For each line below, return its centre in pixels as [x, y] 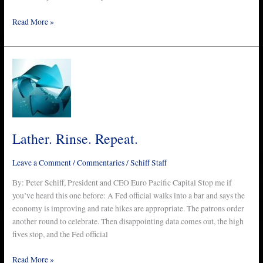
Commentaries [101, 162]
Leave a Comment [42, 162]
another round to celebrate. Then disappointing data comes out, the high [128, 222]
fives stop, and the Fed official [60, 235]
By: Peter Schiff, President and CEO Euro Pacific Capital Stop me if [122, 183]
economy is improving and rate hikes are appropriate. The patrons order [129, 209]
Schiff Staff [149, 162]
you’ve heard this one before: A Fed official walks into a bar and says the [129, 196]
